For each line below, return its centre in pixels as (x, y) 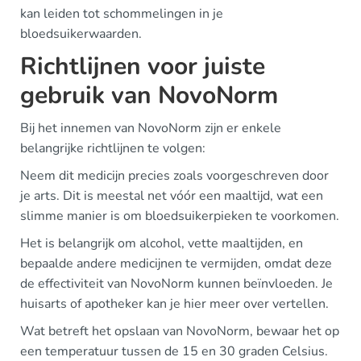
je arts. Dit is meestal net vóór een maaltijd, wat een (172, 196)
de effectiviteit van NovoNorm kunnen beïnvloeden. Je (176, 284)
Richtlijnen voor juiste (143, 66)
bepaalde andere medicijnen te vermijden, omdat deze (176, 263)
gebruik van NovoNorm (149, 95)
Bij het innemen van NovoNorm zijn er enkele (151, 128)
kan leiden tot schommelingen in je (122, 14)
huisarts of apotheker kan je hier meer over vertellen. (174, 304)
